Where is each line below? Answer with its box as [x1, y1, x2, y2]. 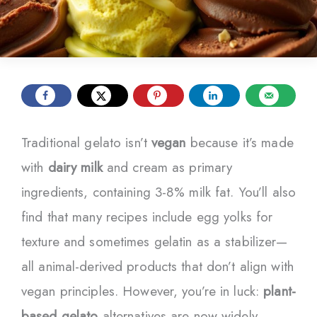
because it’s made [185, 132, 294, 152]
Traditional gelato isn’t [21, 132, 151, 152]
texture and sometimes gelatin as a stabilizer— [21, 231, 288, 251]
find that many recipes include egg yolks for [21, 207, 273, 226]
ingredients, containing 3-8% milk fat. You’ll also [21, 182, 296, 202]
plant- [263, 281, 296, 301]
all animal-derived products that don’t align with [21, 256, 294, 276]
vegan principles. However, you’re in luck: [21, 281, 264, 301]
